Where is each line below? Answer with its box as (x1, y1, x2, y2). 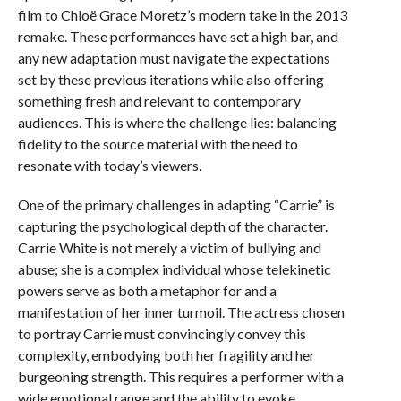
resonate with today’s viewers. (17, 157, 201, 174)
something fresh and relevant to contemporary (17, 92, 301, 109)
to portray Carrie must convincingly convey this (17, 325, 306, 342)
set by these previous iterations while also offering (17, 71, 324, 88)
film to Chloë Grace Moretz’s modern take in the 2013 (17, 6, 347, 23)
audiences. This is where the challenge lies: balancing (17, 114, 337, 131)
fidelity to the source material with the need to (17, 135, 298, 152)
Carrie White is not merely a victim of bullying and (17, 239, 321, 256)
